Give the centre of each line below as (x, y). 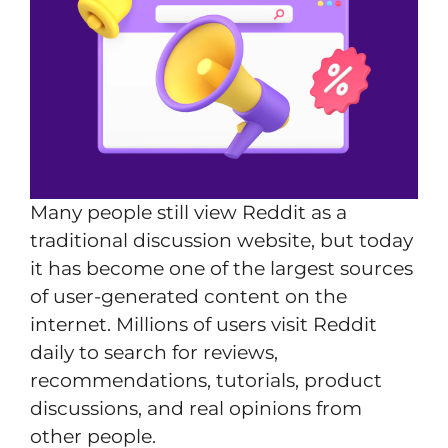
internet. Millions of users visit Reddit (203, 325)
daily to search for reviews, (154, 353)
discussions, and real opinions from (196, 409)
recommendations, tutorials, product (206, 381)
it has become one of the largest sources (221, 269)
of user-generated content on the (188, 297)
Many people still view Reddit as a (188, 213)
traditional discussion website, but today (221, 241)
